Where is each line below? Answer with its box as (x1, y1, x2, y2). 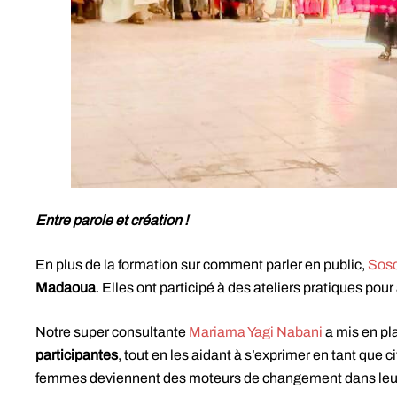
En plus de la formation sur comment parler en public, (35, 256, 368, 272)
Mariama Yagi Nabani (189, 323, 323, 339)
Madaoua (35, 279, 96, 295)
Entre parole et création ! (35, 212, 188, 228)
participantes (35, 346, 118, 362)
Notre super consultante (35, 323, 189, 339)
